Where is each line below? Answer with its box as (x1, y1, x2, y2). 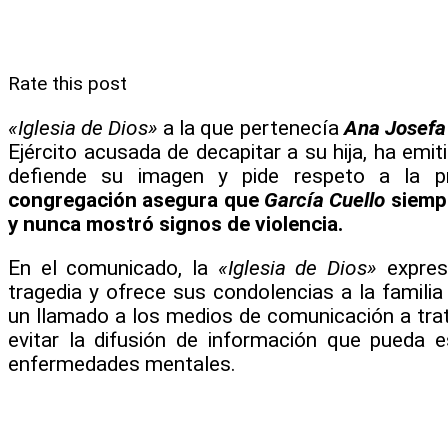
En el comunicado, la (8, 256, 209, 281)
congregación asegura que (8, 187, 265, 212)
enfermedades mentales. (8, 352, 236, 377)
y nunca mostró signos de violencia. (8, 211, 343, 236)
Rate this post (8, 71, 127, 95)
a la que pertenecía (158, 115, 344, 140)
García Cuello (264, 187, 386, 212)
